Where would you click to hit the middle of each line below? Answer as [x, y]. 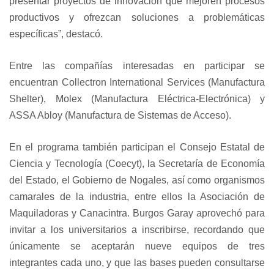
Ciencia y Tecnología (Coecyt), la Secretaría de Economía [137, 164]
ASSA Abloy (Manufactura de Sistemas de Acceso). [120, 115]
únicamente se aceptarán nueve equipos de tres [137, 246]
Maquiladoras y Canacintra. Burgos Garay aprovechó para [137, 213]
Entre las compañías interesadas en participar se [137, 66]
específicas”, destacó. [56, 34]
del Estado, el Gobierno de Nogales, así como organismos [137, 180]
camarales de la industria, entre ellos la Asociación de [137, 197]
